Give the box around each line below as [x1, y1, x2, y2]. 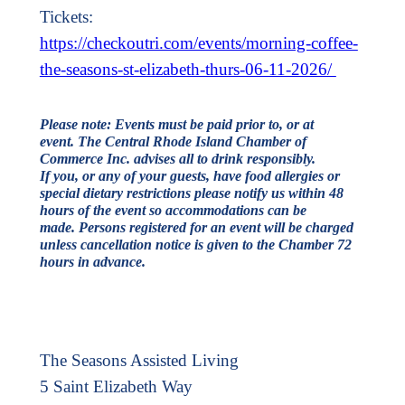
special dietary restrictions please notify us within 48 [39, 184, 344, 201]
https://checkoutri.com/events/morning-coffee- [39, 33, 358, 52]
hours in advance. [39, 253, 146, 269]
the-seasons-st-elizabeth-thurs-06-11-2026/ [39, 59, 336, 79]
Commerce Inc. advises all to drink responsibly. [39, 150, 316, 166]
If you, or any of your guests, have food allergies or [39, 167, 340, 184]
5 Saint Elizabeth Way [39, 377, 193, 397]
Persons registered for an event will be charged [78, 219, 353, 235]
